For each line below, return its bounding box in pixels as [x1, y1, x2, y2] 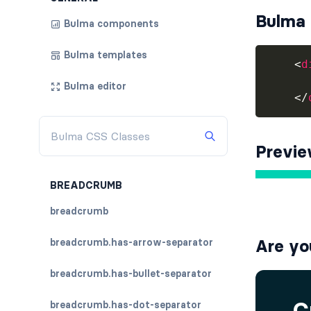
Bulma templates [64, 49, 147, 61]
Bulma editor [64, 80, 126, 92]
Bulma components [64, 17, 159, 30]
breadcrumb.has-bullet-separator [50, 267, 212, 280]
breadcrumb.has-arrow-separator [50, 236, 213, 249]
